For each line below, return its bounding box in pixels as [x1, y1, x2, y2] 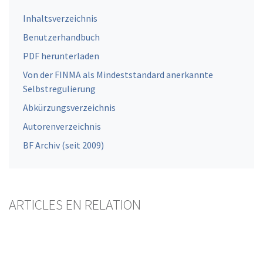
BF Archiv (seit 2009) [23, 139, 104, 151]
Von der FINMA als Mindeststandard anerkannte [23, 69, 213, 81]
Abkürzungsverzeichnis [23, 102, 116, 114]
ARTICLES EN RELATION [9, 195, 141, 214]
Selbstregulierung [23, 83, 96, 95]
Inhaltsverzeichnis [23, 12, 97, 25]
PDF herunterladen [23, 50, 99, 62]
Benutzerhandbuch [23, 31, 100, 43]
